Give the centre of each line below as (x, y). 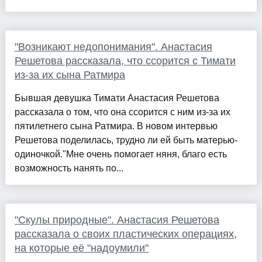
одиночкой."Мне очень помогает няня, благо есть (120, 154)
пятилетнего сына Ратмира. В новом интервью (116, 126)
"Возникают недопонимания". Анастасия (113, 47)
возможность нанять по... (69, 168)
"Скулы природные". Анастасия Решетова (117, 220)
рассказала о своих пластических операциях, (125, 234)
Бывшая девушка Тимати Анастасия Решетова (117, 98)
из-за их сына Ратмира (70, 75)
